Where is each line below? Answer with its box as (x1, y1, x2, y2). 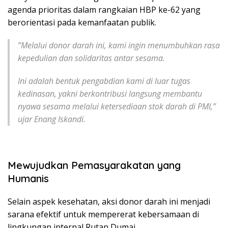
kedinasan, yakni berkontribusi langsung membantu (18, 88, 202, 99)
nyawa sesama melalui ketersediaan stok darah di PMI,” (18, 100, 216, 112)
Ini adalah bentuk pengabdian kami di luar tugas (18, 75, 190, 87)
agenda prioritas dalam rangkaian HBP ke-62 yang (8, 4, 201, 15)
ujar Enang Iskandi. (18, 113, 85, 125)
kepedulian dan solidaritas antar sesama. (18, 52, 165, 64)
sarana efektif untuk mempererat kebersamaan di (8, 208, 199, 220)
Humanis (8, 172, 49, 185)
